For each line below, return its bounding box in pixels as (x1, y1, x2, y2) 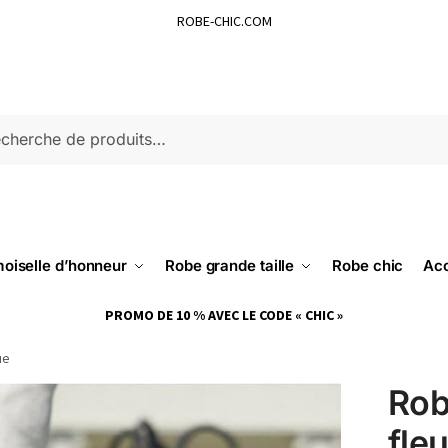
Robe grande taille (165, 256, 295, 275)
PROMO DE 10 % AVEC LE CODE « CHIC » (105, 306, 343, 324)
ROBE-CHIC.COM (176, 12, 272, 30)
